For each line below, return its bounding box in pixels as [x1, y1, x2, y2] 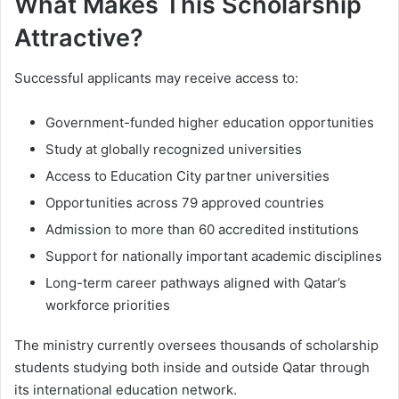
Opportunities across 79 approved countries [45, 193, 324, 211]
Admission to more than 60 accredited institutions [45, 220, 359, 238]
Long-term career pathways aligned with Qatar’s [45, 273, 346, 291]
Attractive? [14, 23, 143, 53]
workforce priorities [45, 296, 170, 313]
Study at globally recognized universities [45, 140, 302, 158]
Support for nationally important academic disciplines [45, 247, 382, 265]
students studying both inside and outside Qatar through [14, 358, 370, 376]
